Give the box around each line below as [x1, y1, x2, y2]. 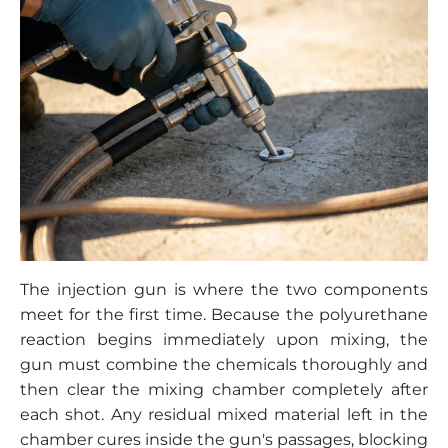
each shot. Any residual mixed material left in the [20, 404, 428, 424]
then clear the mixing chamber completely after [20, 379, 428, 399]
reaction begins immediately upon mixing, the [20, 329, 428, 349]
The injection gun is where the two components [20, 279, 428, 299]
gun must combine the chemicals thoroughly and [20, 354, 428, 374]
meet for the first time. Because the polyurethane [20, 304, 428, 324]
